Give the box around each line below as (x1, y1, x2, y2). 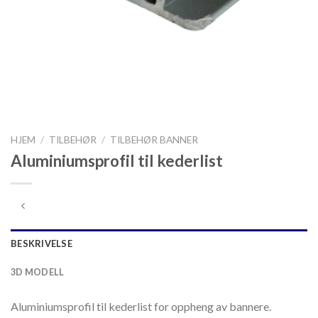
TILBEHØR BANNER (110, 133, 199, 146)
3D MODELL (11, 266, 65, 278)
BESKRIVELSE (11, 238, 72, 250)
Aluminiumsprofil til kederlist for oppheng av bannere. (11, 300, 271, 314)
